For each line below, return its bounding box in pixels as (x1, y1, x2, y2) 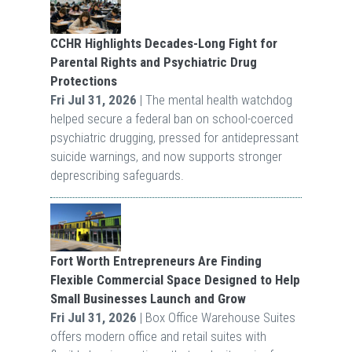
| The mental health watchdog (136, 91, 292, 108)
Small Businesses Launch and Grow (49, 290, 246, 306)
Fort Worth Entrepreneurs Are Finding (49, 252, 262, 269)
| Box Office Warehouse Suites (136, 309, 295, 325)
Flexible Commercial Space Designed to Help (49, 271, 300, 288)
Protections (49, 72, 117, 89)
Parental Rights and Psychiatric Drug (49, 53, 257, 70)
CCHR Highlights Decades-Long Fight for (49, 35, 277, 51)
